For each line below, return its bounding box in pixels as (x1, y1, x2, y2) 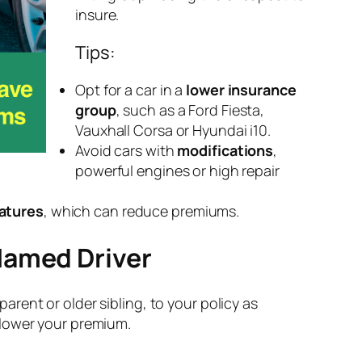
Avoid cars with (75, 141, 178, 161)
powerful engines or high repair (75, 161, 280, 181)
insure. (75, 5, 120, 25)
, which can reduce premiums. (43, 201, 240, 221)
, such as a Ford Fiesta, (116, 100, 265, 120)
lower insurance (186, 80, 297, 100)
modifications (177, 141, 274, 161)
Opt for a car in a (75, 80, 187, 100)
